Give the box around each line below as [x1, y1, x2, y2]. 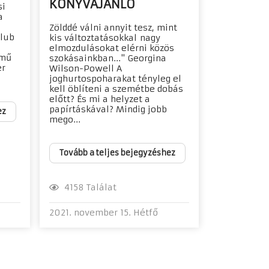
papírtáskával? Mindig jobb [49, 103, 167, 115]
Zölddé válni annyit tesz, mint [49, 22, 177, 33]
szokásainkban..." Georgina [49, 52, 166, 64]
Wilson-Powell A [49, 62, 122, 74]
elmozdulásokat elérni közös [49, 42, 174, 53]
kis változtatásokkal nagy [49, 32, 160, 43]
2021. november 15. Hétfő [49, 207, 158, 219]
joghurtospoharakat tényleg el [49, 73, 181, 84]
